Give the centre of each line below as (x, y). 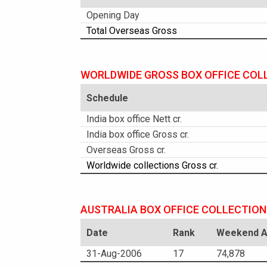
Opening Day (113, 15)
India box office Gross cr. (138, 134)
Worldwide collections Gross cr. (152, 165)
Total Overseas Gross (132, 31)
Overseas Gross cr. (126, 150)
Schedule (107, 98)
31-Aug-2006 (114, 254)
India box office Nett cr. (134, 119)
